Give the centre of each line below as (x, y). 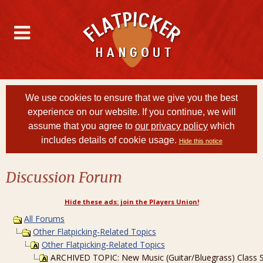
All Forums (44, 219)
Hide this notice (200, 141)
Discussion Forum (64, 177)
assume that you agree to (82, 126)
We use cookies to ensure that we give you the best (131, 98)
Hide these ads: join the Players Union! (131, 202)
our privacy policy (171, 126)
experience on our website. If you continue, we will (131, 112)
